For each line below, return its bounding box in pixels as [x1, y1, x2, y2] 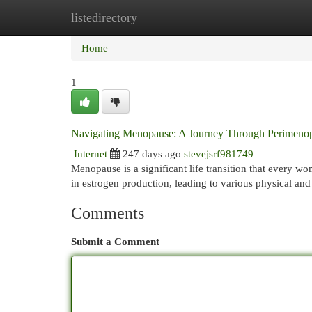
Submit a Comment [71, 235, 159, 247]
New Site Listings [139, 11, 215, 23]
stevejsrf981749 [184, 148, 253, 159]
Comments [71, 204, 144, 222]
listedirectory [71, 10, 137, 24]
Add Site [236, 11, 274, 23]
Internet [74, 148, 107, 159]
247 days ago [123, 148, 181, 159]
